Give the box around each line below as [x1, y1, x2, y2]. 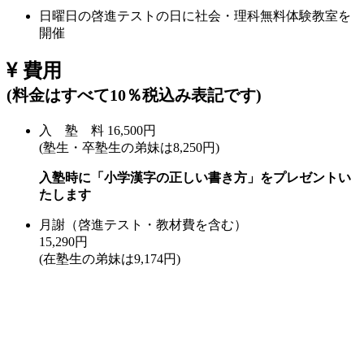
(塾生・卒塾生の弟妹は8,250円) [39, 141, 219, 155]
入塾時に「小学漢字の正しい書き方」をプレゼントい [39, 171, 351, 185]
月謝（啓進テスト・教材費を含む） [39, 218, 260, 232]
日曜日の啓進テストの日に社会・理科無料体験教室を [39, 8, 351, 23]
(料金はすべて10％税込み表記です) [6, 86, 262, 105]
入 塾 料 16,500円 [39, 123, 156, 138]
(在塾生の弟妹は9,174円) [39, 252, 180, 266]
